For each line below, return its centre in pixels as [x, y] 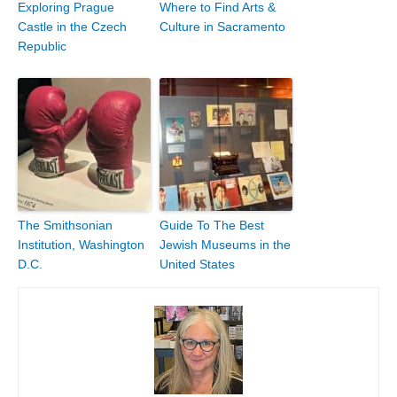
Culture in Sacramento [222, 26]
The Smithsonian [65, 225]
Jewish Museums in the [225, 244]
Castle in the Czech [72, 26]
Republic [42, 46]
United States [197, 264]
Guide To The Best [212, 225]
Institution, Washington [81, 244]
